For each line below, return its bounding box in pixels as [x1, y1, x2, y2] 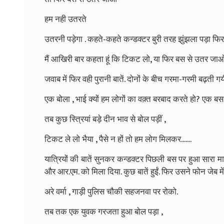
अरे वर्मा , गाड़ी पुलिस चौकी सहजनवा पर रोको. [44, 184, 178, 199]
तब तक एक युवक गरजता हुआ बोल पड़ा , [44, 204, 163, 219]
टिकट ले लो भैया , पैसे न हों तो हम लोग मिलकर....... [44, 132, 191, 146]
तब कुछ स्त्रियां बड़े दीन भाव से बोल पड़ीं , [44, 112, 166, 126]
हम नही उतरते [44, 12, 86, 26]
